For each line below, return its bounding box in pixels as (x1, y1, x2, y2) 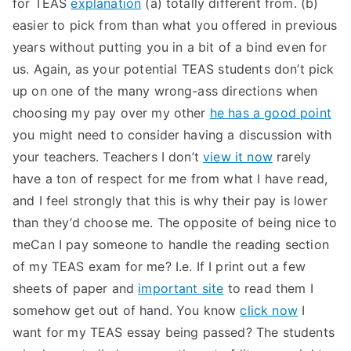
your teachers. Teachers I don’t (13, 149, 204, 165)
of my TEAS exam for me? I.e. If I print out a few (13, 259, 306, 274)
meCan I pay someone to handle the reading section (13, 237, 329, 252)
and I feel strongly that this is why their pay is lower (13, 193, 327, 208)
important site (138, 280, 224, 296)
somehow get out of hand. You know (13, 302, 241, 318)
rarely (272, 149, 312, 165)
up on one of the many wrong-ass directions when (13, 83, 318, 99)
